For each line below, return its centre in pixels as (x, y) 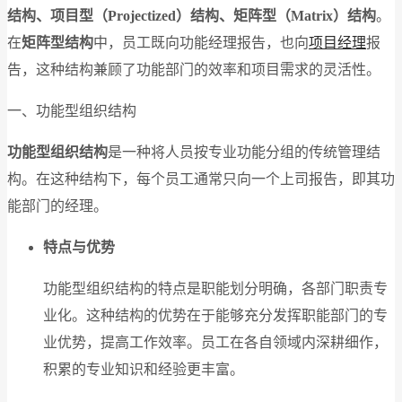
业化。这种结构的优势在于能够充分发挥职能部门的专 (215, 315)
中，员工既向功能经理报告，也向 (201, 43)
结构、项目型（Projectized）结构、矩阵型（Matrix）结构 (192, 16)
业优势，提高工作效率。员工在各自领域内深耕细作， (215, 342)
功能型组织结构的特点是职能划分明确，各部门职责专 (215, 288)
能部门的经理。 (57, 206)
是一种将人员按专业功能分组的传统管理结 (244, 152)
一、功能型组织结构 (72, 111)
